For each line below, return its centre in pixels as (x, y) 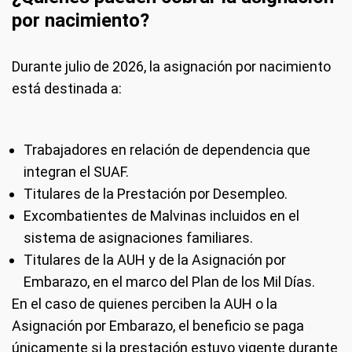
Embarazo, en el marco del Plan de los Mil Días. (169, 282)
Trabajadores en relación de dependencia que (167, 150)
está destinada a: (67, 88)
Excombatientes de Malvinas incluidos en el (161, 216)
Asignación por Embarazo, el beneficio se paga (158, 326)
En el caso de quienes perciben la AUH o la (145, 304)
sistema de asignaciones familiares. (138, 238)
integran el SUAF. (76, 172)
